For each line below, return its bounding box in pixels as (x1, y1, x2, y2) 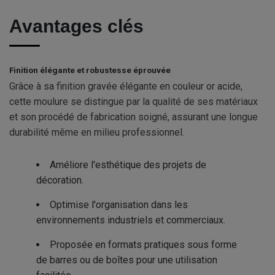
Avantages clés (9, 16, 144, 37)
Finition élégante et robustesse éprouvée (9, 65, 171, 76)
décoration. (36, 174, 83, 187)
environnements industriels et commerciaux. (36, 214, 225, 227)
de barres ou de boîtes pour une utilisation (36, 254, 217, 266)
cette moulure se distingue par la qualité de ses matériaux (9, 96, 258, 108)
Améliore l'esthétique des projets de (50, 159, 206, 171)
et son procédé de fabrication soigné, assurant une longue (9, 111, 258, 123)
